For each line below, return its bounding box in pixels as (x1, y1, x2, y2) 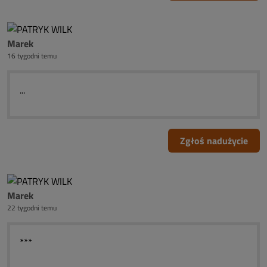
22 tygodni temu (7, 202, 57, 213)
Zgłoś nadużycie (180, 133, 248, 148)
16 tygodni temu (7, 50, 57, 61)
